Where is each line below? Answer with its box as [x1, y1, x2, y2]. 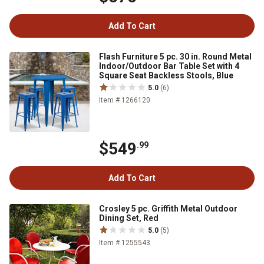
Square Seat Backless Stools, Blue [99, 71, 233, 80]
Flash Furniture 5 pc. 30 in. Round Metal [99, 52, 252, 61]
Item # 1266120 [99, 96, 150, 104]
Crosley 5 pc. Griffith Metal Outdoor [99, 204, 237, 213]
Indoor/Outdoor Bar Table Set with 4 [99, 61, 239, 71]
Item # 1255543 [99, 239, 150, 247]
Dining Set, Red [99, 213, 159, 223]
